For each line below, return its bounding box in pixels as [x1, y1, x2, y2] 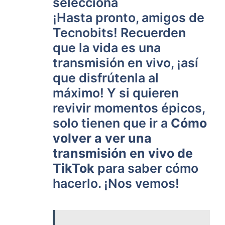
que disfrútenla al [53, 70, 159, 85]
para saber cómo [94, 161, 198, 176]
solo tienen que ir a [53, 116, 171, 131]
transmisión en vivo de [53, 146, 193, 161]
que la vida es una [53, 40, 161, 55]
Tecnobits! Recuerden [53, 25, 186, 40]
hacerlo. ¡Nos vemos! [53, 176, 179, 191]
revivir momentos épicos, [53, 100, 205, 116]
